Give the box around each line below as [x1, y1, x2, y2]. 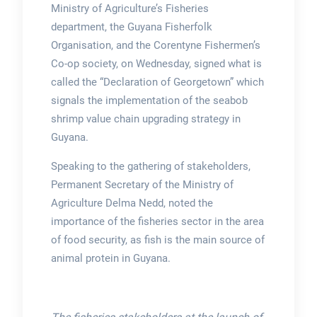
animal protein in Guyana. [50, 252, 171, 265]
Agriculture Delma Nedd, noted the [50, 197, 213, 210]
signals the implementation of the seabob [50, 94, 248, 108]
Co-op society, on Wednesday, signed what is [50, 57, 262, 71]
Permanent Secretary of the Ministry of [50, 178, 234, 192]
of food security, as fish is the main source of [50, 234, 265, 247]
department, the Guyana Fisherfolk [50, 21, 212, 34]
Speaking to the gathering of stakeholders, [50, 160, 250, 173]
